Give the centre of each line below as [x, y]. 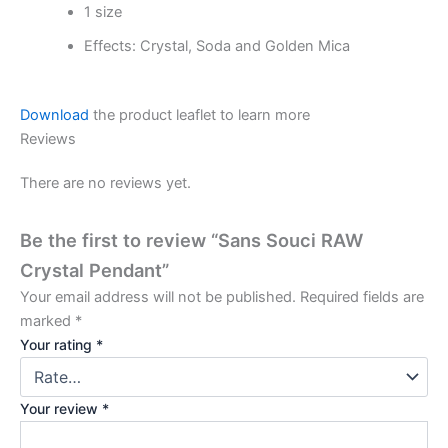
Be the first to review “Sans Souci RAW [191, 239]
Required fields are [362, 296]
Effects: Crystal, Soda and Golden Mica [216, 45]
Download [54, 115]
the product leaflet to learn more [199, 115]
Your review [61, 408]
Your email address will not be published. [158, 296]
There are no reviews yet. [105, 183]
